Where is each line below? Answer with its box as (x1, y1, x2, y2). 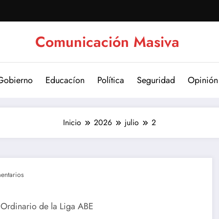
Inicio (63, 116, 81, 128)
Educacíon (45, 73, 85, 87)
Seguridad (137, 73, 175, 87)
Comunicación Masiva (35, 31, 179, 52)
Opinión (188, 73, 218, 87)
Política (97, 73, 124, 87)
